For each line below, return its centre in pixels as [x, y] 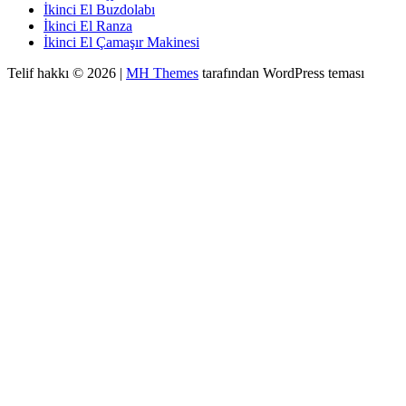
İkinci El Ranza [88, 25]
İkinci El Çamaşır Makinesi [121, 42]
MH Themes [162, 72]
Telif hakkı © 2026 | [67, 72]
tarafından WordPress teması [281, 72]
